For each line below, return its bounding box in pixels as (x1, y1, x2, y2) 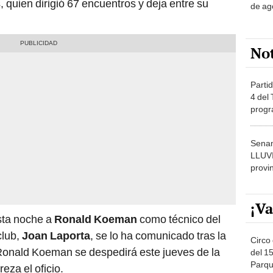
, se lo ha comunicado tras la (90, 214, 226, 227)
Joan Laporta (22, 214, 90, 227)
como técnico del (140, 197, 221, 211)
